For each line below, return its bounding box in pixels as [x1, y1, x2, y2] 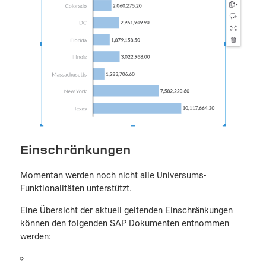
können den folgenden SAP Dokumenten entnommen [20, 218, 229, 229]
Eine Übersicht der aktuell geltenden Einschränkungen [20, 205, 233, 216]
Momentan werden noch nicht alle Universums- [20, 170, 206, 181]
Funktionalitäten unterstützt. [20, 183, 132, 194]
